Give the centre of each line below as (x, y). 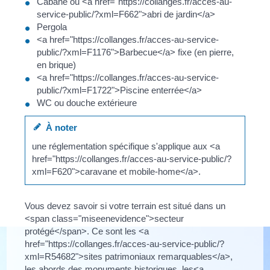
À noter (59, 127)
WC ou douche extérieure (87, 102)
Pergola (52, 27)
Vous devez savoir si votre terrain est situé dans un (125, 206)
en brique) (57, 64)
